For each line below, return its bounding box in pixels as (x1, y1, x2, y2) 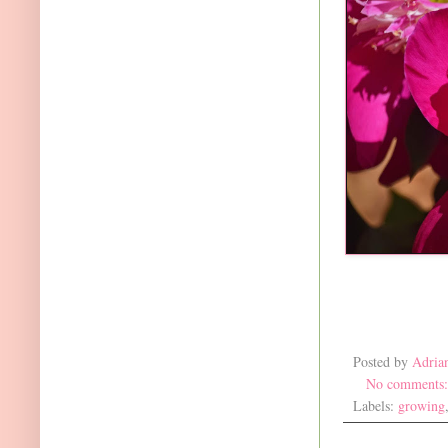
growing (398, 395, 445, 415)
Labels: (353, 395, 398, 415)
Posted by (353, 351, 412, 371)
